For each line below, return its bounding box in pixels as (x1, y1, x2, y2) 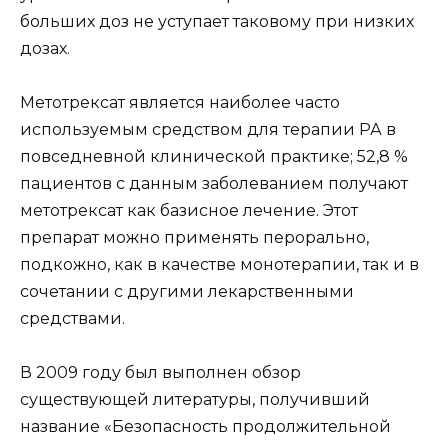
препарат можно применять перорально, (20, 228, 369, 248)
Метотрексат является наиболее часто (20, 93, 340, 113)
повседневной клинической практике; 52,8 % (20, 147, 408, 167)
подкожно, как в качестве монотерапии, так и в (20, 255, 419, 275)
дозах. (20, 38, 70, 58)
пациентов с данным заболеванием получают (20, 174, 408, 194)
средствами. (20, 309, 125, 329)
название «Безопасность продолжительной (20, 417, 391, 437)
